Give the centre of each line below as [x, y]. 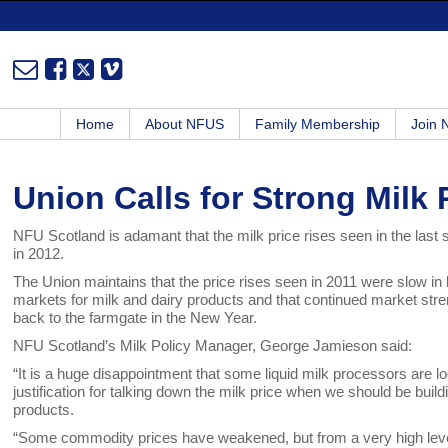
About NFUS [184, 124]
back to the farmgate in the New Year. [135, 318]
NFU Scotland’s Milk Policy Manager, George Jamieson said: [213, 346]
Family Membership [317, 124]
